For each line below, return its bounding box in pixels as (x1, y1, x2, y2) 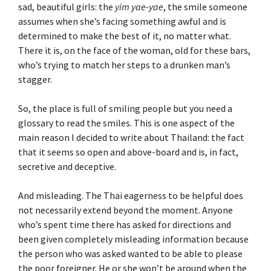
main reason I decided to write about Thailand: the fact (18, 131, 244, 143)
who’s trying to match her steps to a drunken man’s (18, 58, 230, 71)
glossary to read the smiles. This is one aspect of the (18, 116, 235, 129)
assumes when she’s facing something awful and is (18, 15, 226, 27)
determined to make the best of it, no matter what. (18, 29, 231, 42)
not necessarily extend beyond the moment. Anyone (18, 203, 233, 216)
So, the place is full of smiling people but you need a (18, 102, 232, 114)
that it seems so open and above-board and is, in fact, (18, 145, 238, 158)
